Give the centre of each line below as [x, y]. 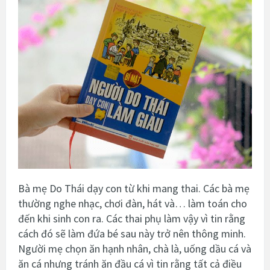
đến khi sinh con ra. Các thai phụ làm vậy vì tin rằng [132, 218]
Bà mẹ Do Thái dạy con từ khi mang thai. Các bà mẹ [134, 188]
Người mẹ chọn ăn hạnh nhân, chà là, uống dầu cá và [135, 248]
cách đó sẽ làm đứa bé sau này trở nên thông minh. [132, 233]
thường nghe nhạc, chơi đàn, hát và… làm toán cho [133, 203]
